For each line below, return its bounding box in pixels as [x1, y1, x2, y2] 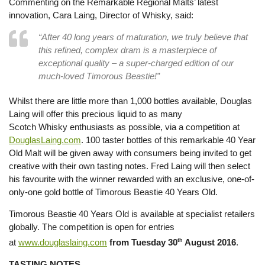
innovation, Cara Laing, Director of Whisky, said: [9, 10, 193, 21]
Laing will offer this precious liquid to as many [9, 109, 182, 119]
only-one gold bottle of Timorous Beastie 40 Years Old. [9, 187, 218, 198]
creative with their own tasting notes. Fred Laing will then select [9, 161, 250, 172]
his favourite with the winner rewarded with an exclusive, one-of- [9, 174, 254, 185]
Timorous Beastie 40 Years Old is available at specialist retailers [9, 209, 255, 219]
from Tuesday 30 [109, 237, 177, 248]
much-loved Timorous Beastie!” [38, 71, 160, 82]
